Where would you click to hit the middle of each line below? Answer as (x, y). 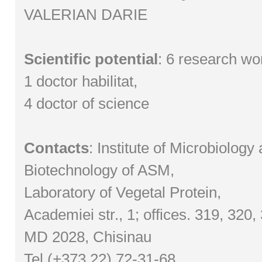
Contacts (56, 148)
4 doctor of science (86, 104)
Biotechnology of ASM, (99, 170)
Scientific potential (91, 59)
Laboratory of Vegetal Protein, (122, 192)
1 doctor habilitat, (80, 81)
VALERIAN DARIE (85, 15)
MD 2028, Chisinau (87, 237)
